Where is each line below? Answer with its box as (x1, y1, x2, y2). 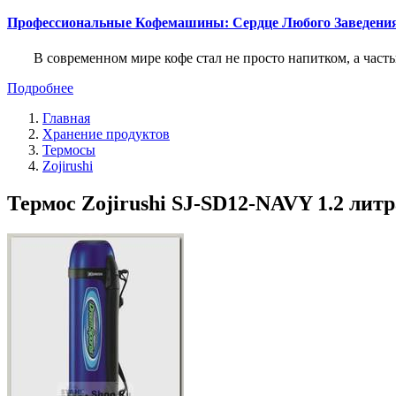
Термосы (42, 141, 95, 157)
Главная (42, 110, 90, 126)
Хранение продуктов (42, 126, 170, 141)
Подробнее (7, 80, 73, 95)
